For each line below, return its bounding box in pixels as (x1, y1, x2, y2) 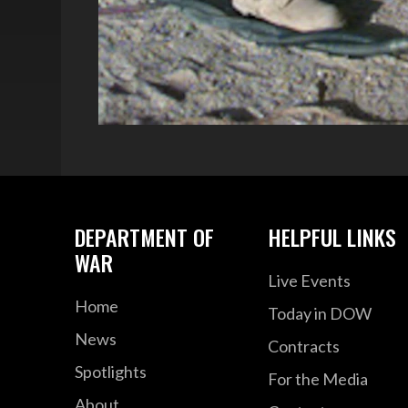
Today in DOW (267, 302, 372, 323)
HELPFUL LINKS (267, 219, 396, 253)
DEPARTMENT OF (75, 219, 215, 253)
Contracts (267, 335, 340, 356)
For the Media (267, 368, 368, 389)
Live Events (267, 270, 351, 291)
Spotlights (75, 361, 148, 382)
